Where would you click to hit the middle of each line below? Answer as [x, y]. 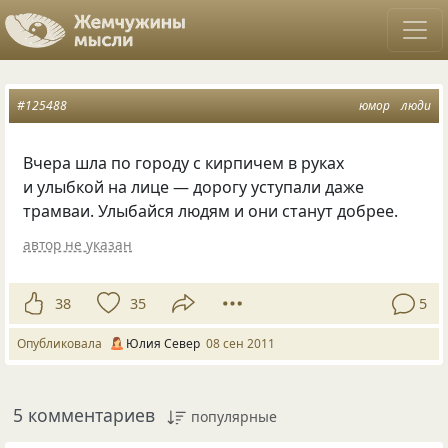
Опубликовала [62, 344]
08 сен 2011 [240, 344]
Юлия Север [163, 344]
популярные [234, 417]
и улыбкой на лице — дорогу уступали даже [194, 187]
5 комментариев [84, 415]
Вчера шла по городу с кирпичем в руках [184, 163]
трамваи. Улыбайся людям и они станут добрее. [211, 211]
